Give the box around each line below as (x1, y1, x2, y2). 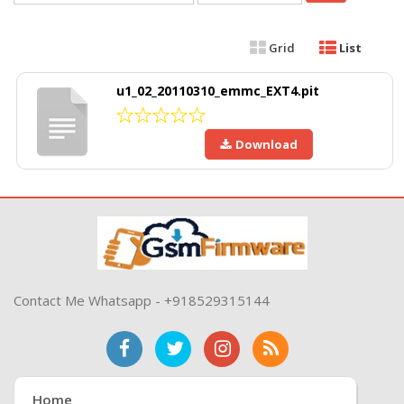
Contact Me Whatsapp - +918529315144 (14, 291, 270, 310)
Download (235, 136, 298, 153)
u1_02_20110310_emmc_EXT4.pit (116, 82, 319, 100)
